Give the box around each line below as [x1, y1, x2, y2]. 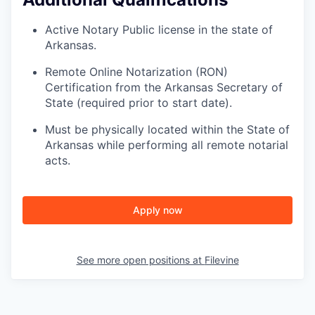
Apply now [132, 203, 183, 216]
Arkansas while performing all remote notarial [45, 137, 288, 152]
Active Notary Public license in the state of [45, 22, 273, 37]
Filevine [204, 253, 239, 266]
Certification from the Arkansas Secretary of [45, 79, 283, 94]
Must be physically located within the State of [45, 122, 290, 136]
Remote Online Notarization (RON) [45, 64, 228, 79]
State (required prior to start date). [45, 95, 232, 110]
